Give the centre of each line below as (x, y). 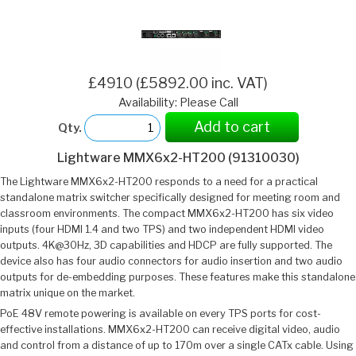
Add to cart (232, 127)
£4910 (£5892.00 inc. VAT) (178, 83)
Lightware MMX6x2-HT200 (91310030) (178, 158)
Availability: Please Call (178, 103)
